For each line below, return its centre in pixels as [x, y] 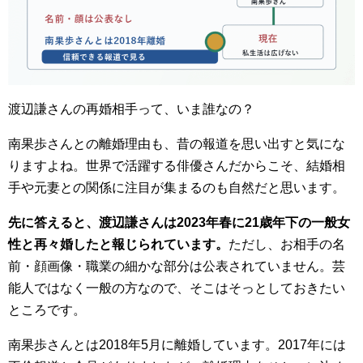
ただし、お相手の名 [287, 245]
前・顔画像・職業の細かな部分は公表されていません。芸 [177, 267]
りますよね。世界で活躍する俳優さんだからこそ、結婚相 [177, 166]
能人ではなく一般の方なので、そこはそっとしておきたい [177, 288]
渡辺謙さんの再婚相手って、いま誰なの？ [131, 109]
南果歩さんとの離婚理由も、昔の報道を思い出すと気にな [177, 144]
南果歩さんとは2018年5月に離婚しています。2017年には [177, 345]
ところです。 [47, 310]
